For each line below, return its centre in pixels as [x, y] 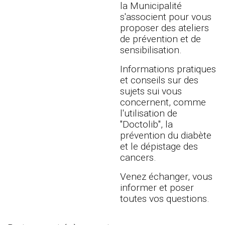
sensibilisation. [151, 50]
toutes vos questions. [165, 199]
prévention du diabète [166, 135]
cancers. [138, 157]
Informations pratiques [168, 69]
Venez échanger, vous [166, 177]
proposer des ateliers [164, 28]
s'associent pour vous [166, 17]
